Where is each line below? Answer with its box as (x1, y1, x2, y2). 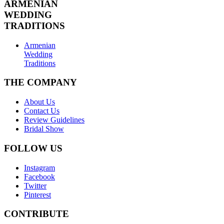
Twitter (24, 181, 46, 190)
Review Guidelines (24, 115, 84, 124)
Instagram (24, 163, 55, 172)
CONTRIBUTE (4, 208, 69, 219)
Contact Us (24, 106, 59, 115)
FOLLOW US (4, 142, 62, 153)
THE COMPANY (4, 77, 77, 88)
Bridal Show (24, 124, 64, 133)
